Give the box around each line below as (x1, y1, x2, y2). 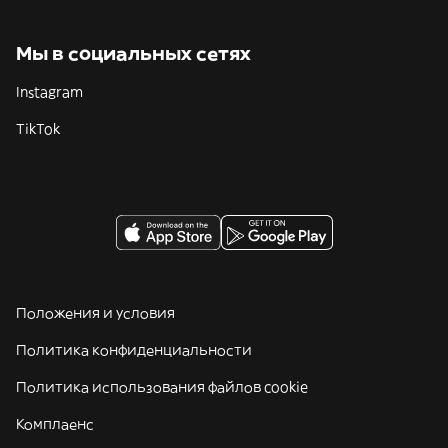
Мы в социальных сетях (16, 42, 251, 65)
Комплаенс (16, 415, 94, 433)
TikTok (16, 120, 60, 138)
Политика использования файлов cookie (16, 378, 308, 396)
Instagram (16, 83, 83, 101)
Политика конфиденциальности (16, 341, 252, 359)
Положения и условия (16, 304, 175, 322)
